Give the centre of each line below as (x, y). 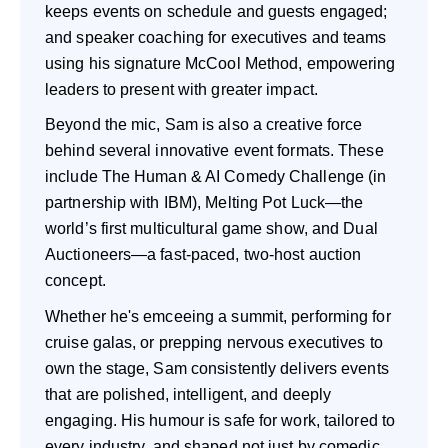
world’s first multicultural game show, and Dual (211, 229)
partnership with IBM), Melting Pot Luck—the (204, 203)
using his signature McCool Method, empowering (220, 63)
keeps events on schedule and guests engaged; (216, 11)
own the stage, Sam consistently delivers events (217, 368)
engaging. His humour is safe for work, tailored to (220, 420)
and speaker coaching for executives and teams (216, 37)
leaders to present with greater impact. (181, 89)
